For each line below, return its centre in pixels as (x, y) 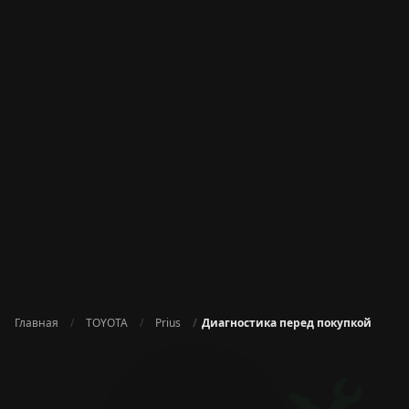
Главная (36, 323)
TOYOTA (106, 323)
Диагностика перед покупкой (286, 323)
